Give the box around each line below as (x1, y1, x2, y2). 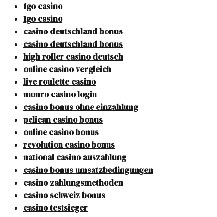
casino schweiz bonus (23, 189, 105, 201)
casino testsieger (23, 202, 88, 214)
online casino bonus (23, 126, 99, 139)
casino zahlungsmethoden (23, 177, 123, 189)
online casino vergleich (23, 63, 111, 76)
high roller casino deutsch (23, 51, 123, 63)
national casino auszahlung (23, 152, 126, 164)
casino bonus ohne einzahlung (23, 101, 138, 113)
